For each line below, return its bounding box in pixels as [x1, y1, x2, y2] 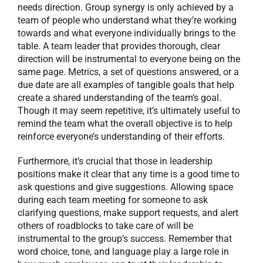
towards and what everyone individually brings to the [18, 28, 235, 39]
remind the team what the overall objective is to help [18, 118, 232, 130]
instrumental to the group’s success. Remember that [18, 233, 232, 245]
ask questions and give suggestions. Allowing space [18, 181, 233, 193]
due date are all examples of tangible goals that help [18, 79, 234, 91]
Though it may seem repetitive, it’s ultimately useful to [18, 105, 240, 117]
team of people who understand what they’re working [18, 15, 237, 26]
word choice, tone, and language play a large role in [18, 246, 229, 258]
